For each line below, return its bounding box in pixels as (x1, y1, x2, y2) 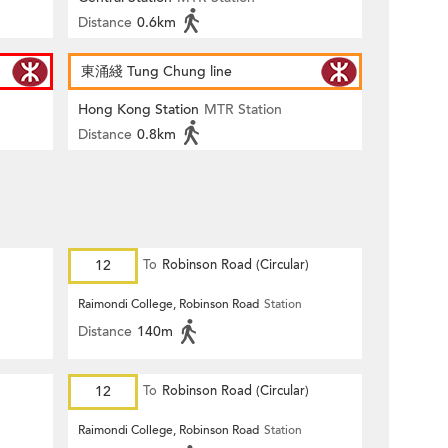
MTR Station (204, 100, 282, 119)
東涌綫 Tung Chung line (81, 62, 232, 81)
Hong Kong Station (78, 100, 199, 119)
